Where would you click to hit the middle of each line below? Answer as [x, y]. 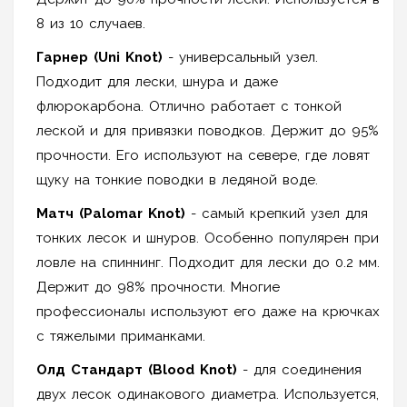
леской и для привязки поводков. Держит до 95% [208, 130]
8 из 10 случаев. [91, 23]
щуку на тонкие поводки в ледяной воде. [177, 179]
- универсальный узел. [240, 57]
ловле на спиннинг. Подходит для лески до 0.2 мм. [208, 262]
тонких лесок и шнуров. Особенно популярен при [208, 238]
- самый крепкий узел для [277, 213]
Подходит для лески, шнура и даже [157, 81]
